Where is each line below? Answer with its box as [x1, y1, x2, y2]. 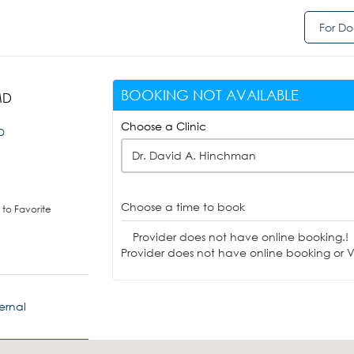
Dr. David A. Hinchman [131, 148, 256, 163]
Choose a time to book [120, 199, 245, 214]
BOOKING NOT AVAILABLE [120, 86, 299, 104]
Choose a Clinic [120, 119, 206, 134]
